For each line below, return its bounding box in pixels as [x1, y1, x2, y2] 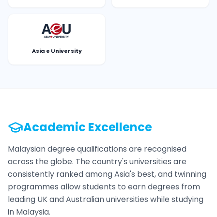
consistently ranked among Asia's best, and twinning [8, 169, 206, 180]
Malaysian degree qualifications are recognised [8, 143, 186, 155]
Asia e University [31, 47, 82, 55]
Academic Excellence [23, 119, 152, 135]
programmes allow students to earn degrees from [8, 181, 200, 192]
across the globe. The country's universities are [8, 156, 186, 167]
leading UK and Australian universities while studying [8, 194, 203, 205]
